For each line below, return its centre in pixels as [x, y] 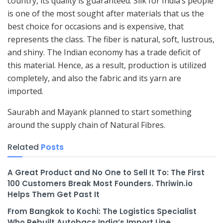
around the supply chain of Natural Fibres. [86, 125]
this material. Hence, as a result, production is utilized [107, 65]
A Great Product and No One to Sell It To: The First [106, 172]
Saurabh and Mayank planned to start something [100, 112]
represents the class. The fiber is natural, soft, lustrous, [111, 39]
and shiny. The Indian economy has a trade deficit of [104, 52]
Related [23, 147]
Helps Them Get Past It [54, 194]
